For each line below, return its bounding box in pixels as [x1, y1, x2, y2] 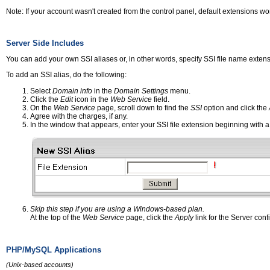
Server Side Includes [6, 38, 84, 48]
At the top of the [30, 213, 83, 222]
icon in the [73, 95, 110, 104]
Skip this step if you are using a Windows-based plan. [30, 204, 204, 213]
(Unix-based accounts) [6, 261, 74, 269]
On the [30, 103, 54, 112]
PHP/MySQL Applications [6, 245, 101, 255]
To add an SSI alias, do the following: [6, 70, 127, 79]
